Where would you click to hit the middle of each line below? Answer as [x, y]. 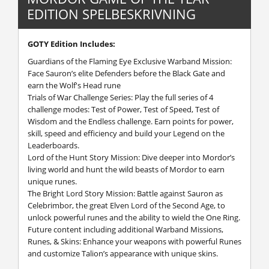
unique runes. [52, 181]
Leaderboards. [53, 145]
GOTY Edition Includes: [71, 44]
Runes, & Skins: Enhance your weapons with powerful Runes [134, 241]
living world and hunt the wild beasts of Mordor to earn [126, 169]
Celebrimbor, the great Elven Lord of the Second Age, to [126, 205]
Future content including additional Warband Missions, [125, 229]
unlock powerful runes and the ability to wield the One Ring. [134, 217]
